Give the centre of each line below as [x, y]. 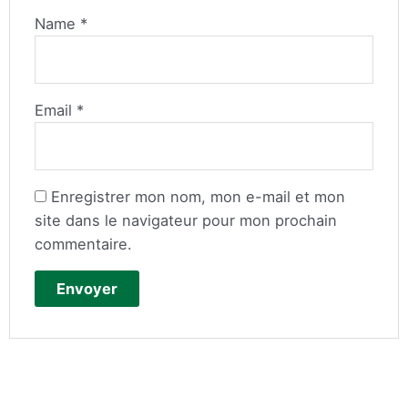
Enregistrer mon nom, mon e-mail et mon [199, 196]
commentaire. [84, 244]
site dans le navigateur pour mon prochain [186, 220]
